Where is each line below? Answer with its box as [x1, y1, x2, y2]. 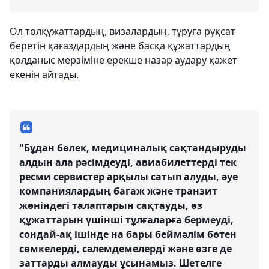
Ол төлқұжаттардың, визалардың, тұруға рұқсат [10, 25, 235, 38]
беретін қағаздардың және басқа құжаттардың [10, 39, 231, 52]
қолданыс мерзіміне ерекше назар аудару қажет [10, 53, 237, 67]
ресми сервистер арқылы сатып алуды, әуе [19, 170, 238, 183]
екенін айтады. [10, 68, 79, 81]
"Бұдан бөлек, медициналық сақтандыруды [19, 141, 246, 154]
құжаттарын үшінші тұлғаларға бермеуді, [19, 213, 234, 226]
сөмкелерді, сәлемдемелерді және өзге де [19, 242, 232, 255]
